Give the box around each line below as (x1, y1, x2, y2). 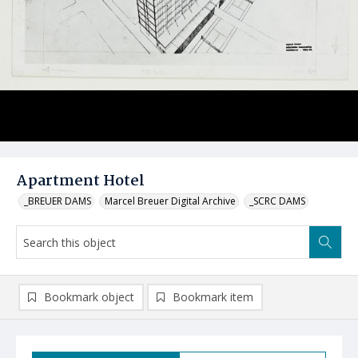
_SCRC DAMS (249, 194, 305, 208)
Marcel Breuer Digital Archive (105, 194, 236, 208)
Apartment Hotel (16, 169, 145, 193)
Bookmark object (44, 289, 134, 304)
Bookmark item (173, 289, 253, 304)
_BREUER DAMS (24, 194, 91, 208)
